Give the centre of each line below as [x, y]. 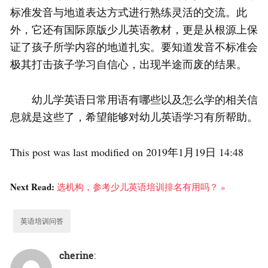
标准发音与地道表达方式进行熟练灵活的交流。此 [129, 12]
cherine [77, 255]
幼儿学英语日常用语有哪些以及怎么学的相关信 [134, 100]
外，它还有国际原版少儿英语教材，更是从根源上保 [134, 30]
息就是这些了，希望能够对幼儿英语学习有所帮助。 [134, 117]
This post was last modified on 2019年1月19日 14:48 [127, 152]
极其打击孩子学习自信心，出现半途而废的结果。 [129, 64]
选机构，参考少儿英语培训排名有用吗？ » [141, 187]
